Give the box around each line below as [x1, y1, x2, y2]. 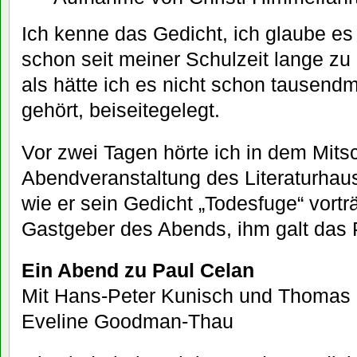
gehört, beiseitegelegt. [22, 98, 220, 121]
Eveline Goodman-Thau [22, 310, 233, 333]
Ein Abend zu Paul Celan [22, 259, 254, 282]
